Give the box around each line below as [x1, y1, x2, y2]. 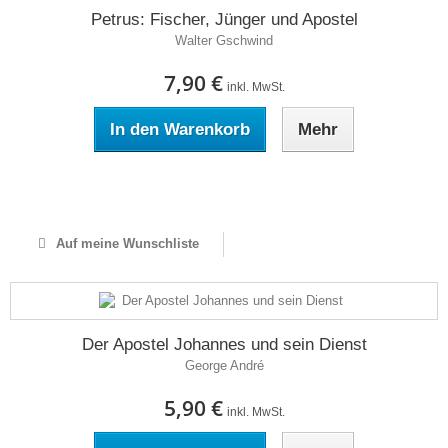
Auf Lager [194, 180, 254, 195]
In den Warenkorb [110, 120, 250, 139]
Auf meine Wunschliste [51, 236, 199, 251]
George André [184, 358, 264, 373]
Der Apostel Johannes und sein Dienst [81, 335, 367, 354]
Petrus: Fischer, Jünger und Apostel [90, 10, 358, 29]
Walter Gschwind [175, 33, 273, 48]
